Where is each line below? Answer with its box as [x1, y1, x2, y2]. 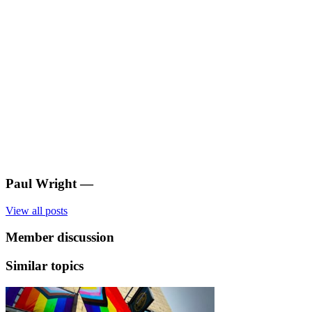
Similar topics [6, 258, 84, 274]
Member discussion [6, 230, 114, 245]
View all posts [6, 204, 68, 217]
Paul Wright [6, 175, 77, 191]
